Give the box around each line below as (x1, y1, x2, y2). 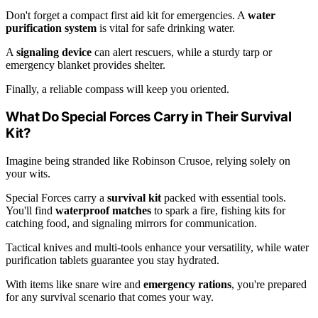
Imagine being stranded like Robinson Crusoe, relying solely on (6, 155, 290, 168)
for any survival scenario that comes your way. (6, 291, 214, 304)
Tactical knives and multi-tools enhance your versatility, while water (6, 241, 309, 254)
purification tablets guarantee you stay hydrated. (6, 254, 219, 267)
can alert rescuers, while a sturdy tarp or (92, 45, 272, 58)
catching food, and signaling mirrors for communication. (6, 217, 257, 230)
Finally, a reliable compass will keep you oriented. (6, 82, 229, 95)
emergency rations (143, 278, 231, 291)
